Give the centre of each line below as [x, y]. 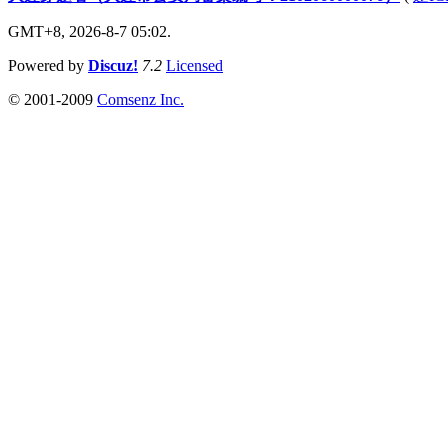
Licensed [194, 65]
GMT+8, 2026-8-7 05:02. [89, 31]
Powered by [48, 65]
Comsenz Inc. [140, 99]
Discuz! [113, 65]
